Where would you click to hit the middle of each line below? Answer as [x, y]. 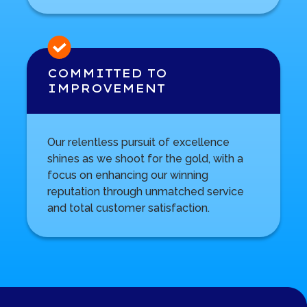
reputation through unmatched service [145, 191]
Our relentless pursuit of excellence [138, 142]
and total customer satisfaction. [128, 208]
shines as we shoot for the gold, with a [145, 158]
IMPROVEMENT [106, 88]
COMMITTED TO [107, 73]
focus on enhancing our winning [127, 175]
